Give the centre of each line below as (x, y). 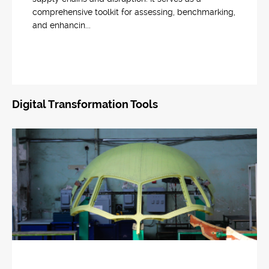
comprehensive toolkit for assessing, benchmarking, (134, 12)
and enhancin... (62, 25)
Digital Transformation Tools (85, 104)
